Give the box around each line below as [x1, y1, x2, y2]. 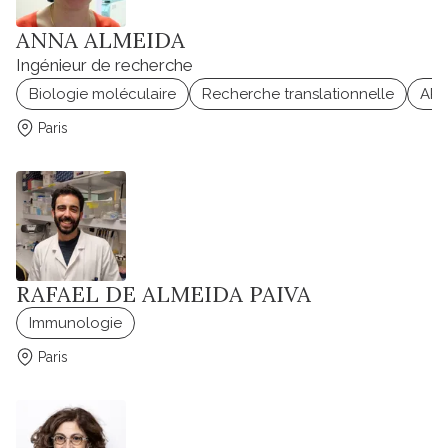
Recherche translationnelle [202, 85, 394, 104]
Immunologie [29, 314, 122, 333]
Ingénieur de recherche [16, 55, 193, 76]
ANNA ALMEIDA [16, 26, 185, 55]
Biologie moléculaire [29, 85, 176, 104]
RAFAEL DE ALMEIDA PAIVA [16, 280, 311, 309]
